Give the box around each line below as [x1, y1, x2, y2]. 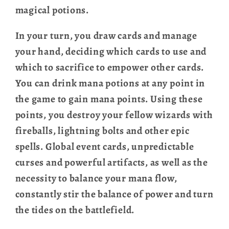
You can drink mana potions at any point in [15, 76, 205, 90]
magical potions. [15, 3, 89, 17]
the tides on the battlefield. [15, 203, 135, 217]
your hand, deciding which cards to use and [15, 44, 207, 59]
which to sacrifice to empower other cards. [15, 60, 204, 75]
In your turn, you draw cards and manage [15, 29, 197, 43]
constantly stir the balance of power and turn [15, 187, 214, 201]
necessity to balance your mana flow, [15, 171, 177, 186]
